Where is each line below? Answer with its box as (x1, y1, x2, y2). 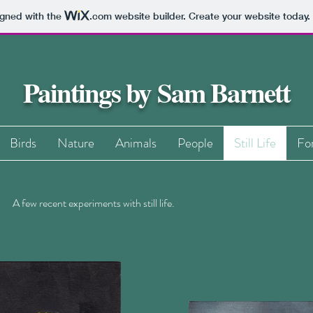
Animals (115, 133, 156, 152)
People (177, 133, 213, 152)
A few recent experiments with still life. (13, 195, 175, 211)
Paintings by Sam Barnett (22, 72, 291, 112)
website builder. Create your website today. (111, 10, 310, 23)
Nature (57, 133, 94, 152)
